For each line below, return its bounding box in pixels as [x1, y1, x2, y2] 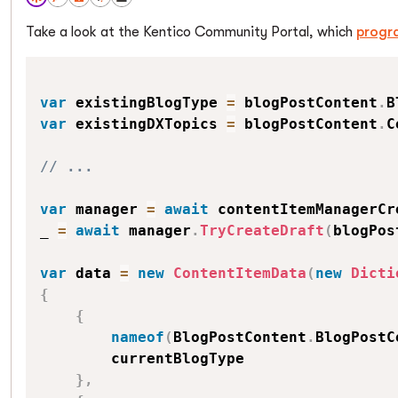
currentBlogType [40, 350, 244, 367]
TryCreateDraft [200, 222, 324, 239]
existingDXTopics [67, 115, 227, 132]
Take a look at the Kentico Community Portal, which [26, 24, 356, 40]
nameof [111, 329, 164, 346]
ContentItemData [173, 265, 306, 282]
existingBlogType [67, 94, 227, 111]
